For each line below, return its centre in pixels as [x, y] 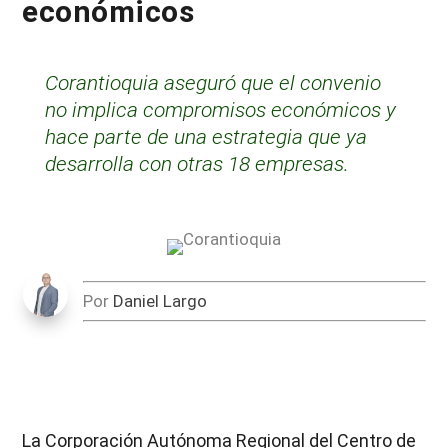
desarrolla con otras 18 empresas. [196, 164]
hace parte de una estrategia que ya [205, 137]
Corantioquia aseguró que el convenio [212, 83]
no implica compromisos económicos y [220, 110]
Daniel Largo [159, 301]
